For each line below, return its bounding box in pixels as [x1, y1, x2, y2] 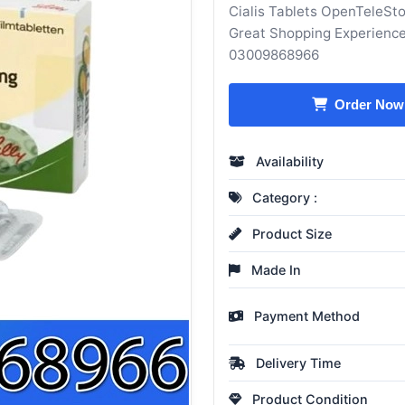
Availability [252, 154, 324, 170]
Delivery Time [252, 355, 341, 372]
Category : [249, 190, 317, 206]
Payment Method [250, 308, 360, 325]
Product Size [249, 226, 332, 242]
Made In [248, 262, 301, 278]
